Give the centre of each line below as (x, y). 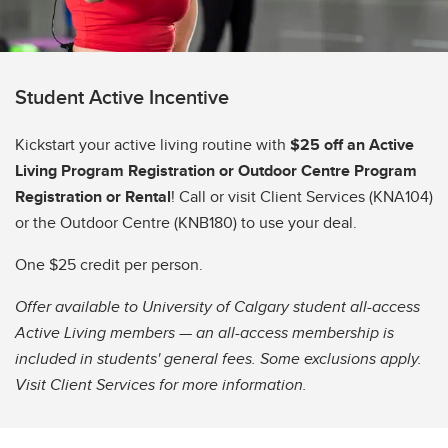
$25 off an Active (350, 145)
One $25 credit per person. (109, 265)
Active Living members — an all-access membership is (204, 333)
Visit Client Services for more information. (163, 385)
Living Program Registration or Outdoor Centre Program (216, 171)
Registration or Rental (93, 197)
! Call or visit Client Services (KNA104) (302, 197)
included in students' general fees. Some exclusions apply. (218, 359)
